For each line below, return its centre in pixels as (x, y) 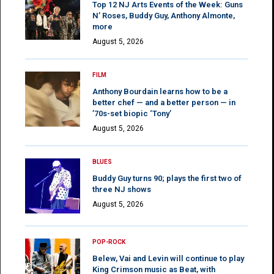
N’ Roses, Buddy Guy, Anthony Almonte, (164, 15)
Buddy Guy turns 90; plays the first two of (167, 178)
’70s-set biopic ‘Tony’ (132, 113)
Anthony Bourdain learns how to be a (160, 91)
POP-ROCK (109, 242)
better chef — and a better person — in (164, 102)
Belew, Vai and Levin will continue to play (168, 258)
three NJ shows (122, 189)
